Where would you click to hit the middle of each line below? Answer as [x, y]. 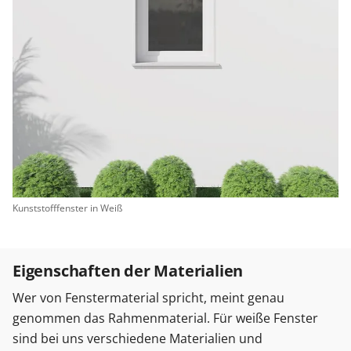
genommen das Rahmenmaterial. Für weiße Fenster [165, 318]
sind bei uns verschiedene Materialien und [138, 338]
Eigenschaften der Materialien [128, 271]
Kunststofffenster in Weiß [67, 208]
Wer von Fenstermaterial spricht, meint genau [148, 298]
